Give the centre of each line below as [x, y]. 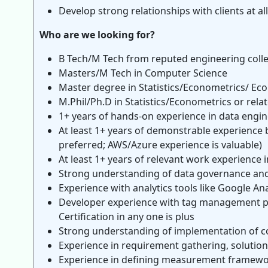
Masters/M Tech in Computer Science [143, 73]
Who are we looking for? [97, 35]
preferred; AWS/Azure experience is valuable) [160, 145]
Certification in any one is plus [127, 217]
